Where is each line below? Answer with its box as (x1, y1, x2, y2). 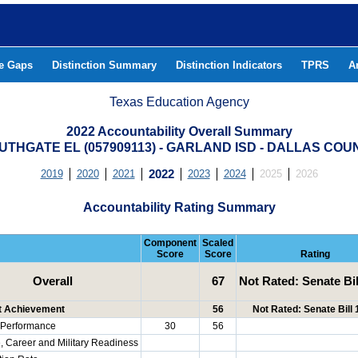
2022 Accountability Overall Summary (66, 125, 292, 138)
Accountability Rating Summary (82, 200, 276, 214)
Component (144, 237, 197, 249)
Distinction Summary (52, 59, 157, 71)
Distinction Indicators (176, 59, 282, 71)
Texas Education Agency (109, 95, 249, 109)
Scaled (202, 237, 233, 249)
